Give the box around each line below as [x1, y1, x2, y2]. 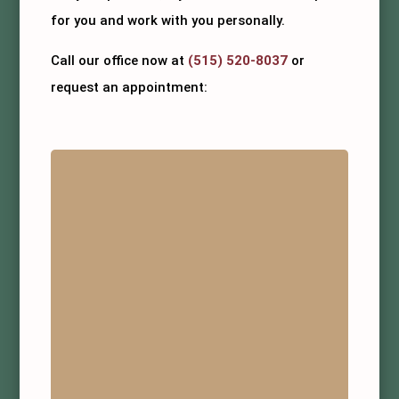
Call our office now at [51, 52, 189, 69]
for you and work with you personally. [51, 12, 286, 28]
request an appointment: [51, 78, 208, 95]
